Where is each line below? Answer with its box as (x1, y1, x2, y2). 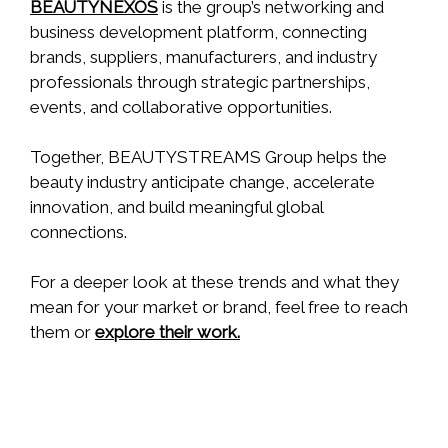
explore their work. (95, 322, 240, 343)
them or (30, 322, 95, 343)
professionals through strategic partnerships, (30, 72, 370, 93)
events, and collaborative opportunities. (30, 97, 332, 118)
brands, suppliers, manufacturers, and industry (30, 47, 377, 68)
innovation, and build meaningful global (30, 197, 323, 218)
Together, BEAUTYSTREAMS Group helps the (30, 147, 387, 168)
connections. (30, 222, 127, 243)
